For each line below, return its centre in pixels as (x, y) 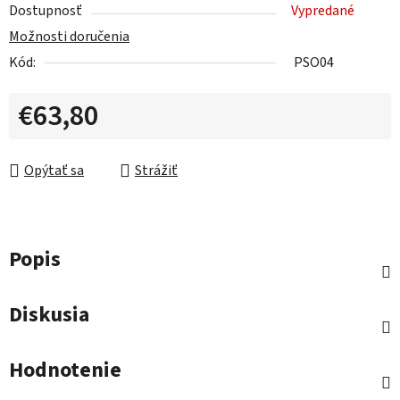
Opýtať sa (54, 171)
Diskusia (49, 315)
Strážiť (156, 171)
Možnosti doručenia (69, 37)
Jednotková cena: (70, 144)
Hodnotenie (65, 371)
